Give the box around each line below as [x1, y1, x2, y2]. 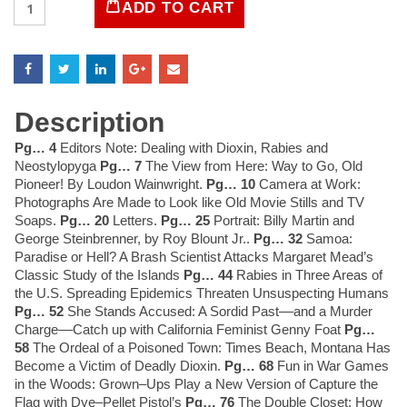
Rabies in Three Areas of [233, 266, 382, 283]
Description [15, 106, 164, 137]
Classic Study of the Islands [15, 266, 184, 283]
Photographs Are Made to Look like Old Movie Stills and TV [15, 194, 364, 210]
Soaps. [15, 212, 60, 228]
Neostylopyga [15, 157, 100, 174]
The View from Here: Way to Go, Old [142, 157, 362, 174]
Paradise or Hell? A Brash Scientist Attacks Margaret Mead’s [15, 248, 373, 264]
